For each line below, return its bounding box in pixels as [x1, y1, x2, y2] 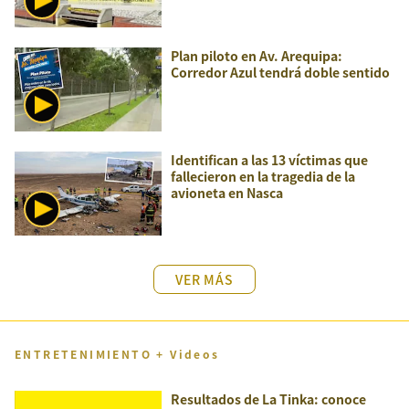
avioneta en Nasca [171, 184, 283, 202]
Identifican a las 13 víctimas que [171, 151, 368, 169]
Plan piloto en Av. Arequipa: [171, 47, 342, 65]
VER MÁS [175, 270, 234, 288]
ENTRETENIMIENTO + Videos [15, 346, 220, 362]
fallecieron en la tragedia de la [171, 167, 355, 185]
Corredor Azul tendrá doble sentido [171, 63, 390, 81]
